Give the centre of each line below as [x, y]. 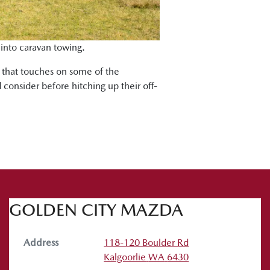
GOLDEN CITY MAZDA [96, 209]
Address [41, 242]
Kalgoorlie [125, 257]
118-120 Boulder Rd [146, 242]
